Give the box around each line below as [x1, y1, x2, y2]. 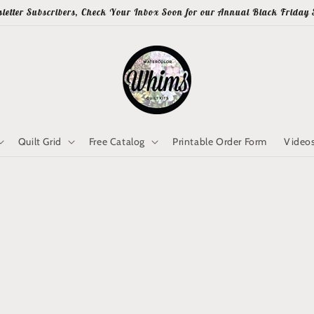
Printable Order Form [172, 135, 268, 148]
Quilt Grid [18, 135, 62, 148]
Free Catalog [88, 135, 146, 148]
